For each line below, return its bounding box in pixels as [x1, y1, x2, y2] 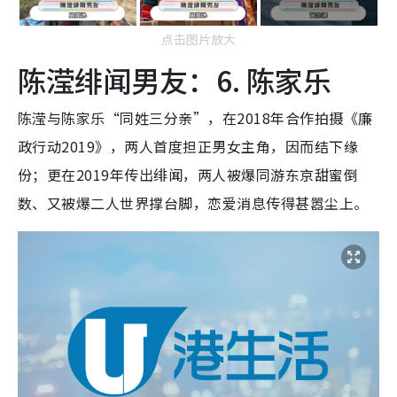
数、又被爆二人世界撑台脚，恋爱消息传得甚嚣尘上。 [18, 191, 369, 214]
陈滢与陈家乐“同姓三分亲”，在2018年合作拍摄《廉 [18, 106, 373, 128]
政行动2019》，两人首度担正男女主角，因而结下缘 [18, 135, 359, 157]
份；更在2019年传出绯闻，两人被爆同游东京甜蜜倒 [18, 163, 358, 185]
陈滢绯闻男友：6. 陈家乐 [18, 58, 331, 100]
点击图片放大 [161, 29, 236, 48]
